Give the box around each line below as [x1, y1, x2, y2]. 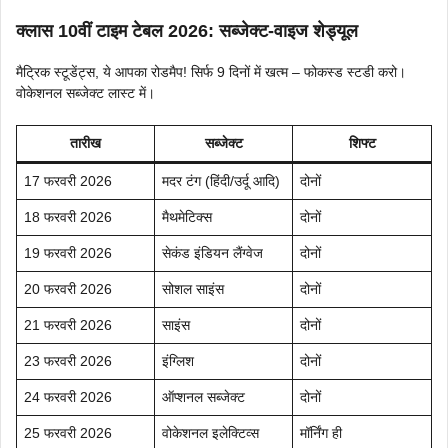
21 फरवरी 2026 [24, 316, 112, 333]
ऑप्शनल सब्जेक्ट [162, 388, 245, 405]
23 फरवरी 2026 [24, 352, 112, 369]
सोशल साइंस [162, 280, 224, 297]
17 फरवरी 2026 [24, 172, 112, 189]
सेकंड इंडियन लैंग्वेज [162, 244, 263, 261]
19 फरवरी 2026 [24, 244, 112, 261]
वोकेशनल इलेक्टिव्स [162, 424, 259, 441]
